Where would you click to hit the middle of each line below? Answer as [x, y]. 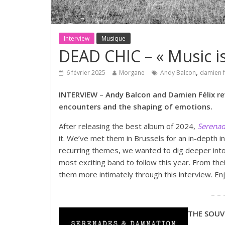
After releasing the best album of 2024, [128, 126]
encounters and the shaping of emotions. [136, 107]
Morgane [132, 73]
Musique [114, 39]
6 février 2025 [86, 73]
